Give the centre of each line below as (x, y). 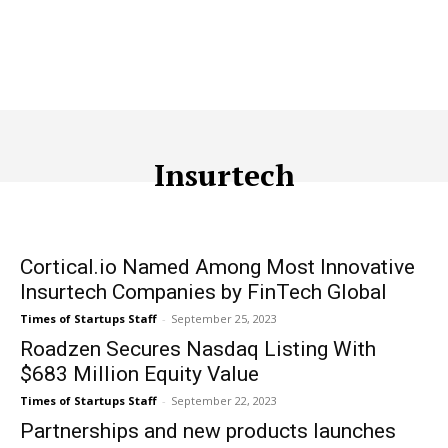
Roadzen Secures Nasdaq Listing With (198, 349)
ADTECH (154, 218)
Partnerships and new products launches (208, 431)
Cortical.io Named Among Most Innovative (217, 267)
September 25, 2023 (224, 318)
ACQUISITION (64, 218)
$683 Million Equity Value (139, 374)
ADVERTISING (245, 218)
